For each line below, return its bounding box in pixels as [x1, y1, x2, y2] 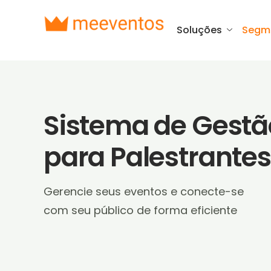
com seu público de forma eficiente [44, 203, 237, 218]
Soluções [177, 23, 222, 37]
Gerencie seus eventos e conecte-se [44, 184, 244, 200]
